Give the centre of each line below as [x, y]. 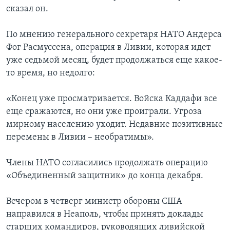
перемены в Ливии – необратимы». [80, 138]
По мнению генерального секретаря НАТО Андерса [114, 35]
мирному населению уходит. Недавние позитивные [114, 125]
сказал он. [27, 9]
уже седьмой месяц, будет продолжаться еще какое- [114, 61]
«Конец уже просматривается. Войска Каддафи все [112, 99]
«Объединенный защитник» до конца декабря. [105, 176]
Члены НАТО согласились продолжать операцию [107, 163]
